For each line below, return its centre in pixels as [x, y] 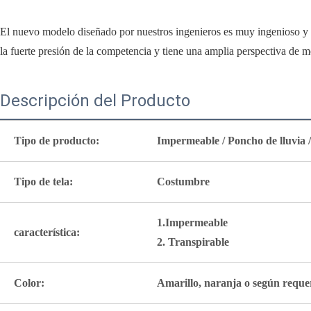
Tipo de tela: [43, 182]
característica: [47, 233]
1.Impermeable [192, 223]
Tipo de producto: [57, 141]
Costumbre [183, 182]
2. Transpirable [193, 242]
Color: [29, 283]
